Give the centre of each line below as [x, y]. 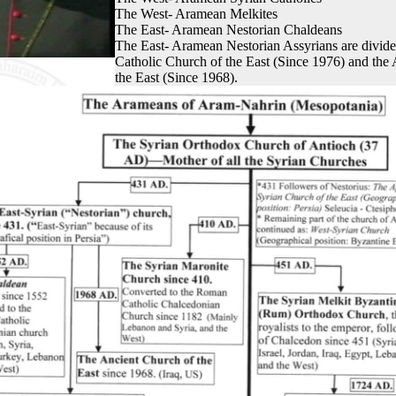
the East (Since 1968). [176, 77]
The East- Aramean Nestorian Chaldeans [228, 30]
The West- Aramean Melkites [196, 14]
